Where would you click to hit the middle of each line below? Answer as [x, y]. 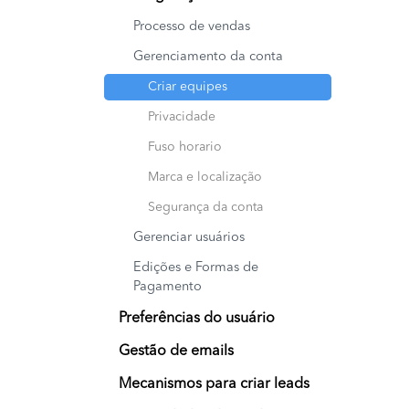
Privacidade [182, 117]
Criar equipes [188, 87]
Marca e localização [205, 178]
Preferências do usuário [197, 319]
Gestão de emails [176, 352]
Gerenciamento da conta [208, 58]
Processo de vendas [192, 27]
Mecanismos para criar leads [214, 385]
